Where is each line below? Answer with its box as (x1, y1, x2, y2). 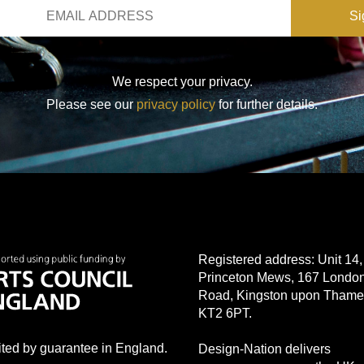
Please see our (46, 97, 136, 112)
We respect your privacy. (111, 75, 253, 89)
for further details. (215, 97, 318, 112)
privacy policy (136, 97, 215, 112)
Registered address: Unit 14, (198, 252, 362, 266)
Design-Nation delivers (198, 341, 331, 356)
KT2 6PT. (198, 305, 252, 320)
